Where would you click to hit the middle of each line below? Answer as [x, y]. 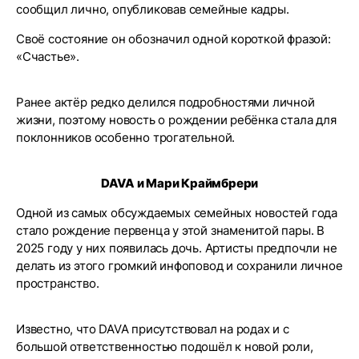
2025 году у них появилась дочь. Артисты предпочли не [177, 248]
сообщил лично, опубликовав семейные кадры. [153, 9]
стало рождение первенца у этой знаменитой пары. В [171, 230]
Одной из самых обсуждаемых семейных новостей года [177, 213]
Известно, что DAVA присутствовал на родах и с [153, 329]
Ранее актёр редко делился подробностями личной [165, 102]
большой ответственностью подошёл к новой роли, [165, 347]
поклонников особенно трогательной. [126, 137]
